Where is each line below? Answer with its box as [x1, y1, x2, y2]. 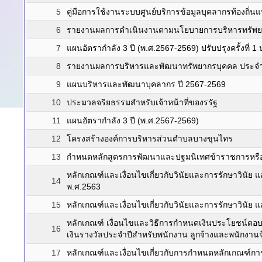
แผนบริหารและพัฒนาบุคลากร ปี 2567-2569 [67, 80, 226, 89]
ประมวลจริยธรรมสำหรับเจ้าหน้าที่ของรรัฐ [67, 98, 218, 107]
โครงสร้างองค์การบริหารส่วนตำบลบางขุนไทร [67, 134, 233, 143]
